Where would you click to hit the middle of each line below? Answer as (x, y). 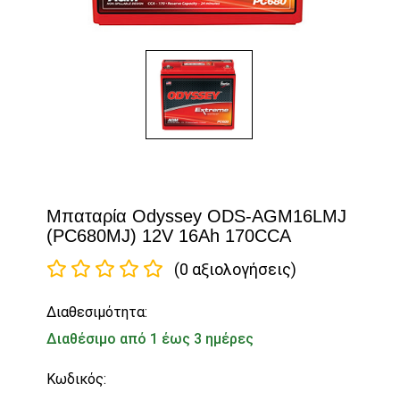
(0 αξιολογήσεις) (236, 270)
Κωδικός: (77, 379)
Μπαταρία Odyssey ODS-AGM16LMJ (197, 217)
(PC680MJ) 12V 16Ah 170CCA (169, 236)
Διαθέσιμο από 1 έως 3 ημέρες (150, 339)
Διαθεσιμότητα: (97, 312)
